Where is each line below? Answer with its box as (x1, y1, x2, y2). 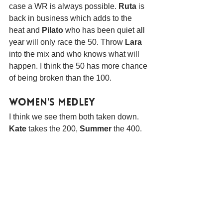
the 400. (111, 124, 142, 133)
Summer (80, 124, 111, 133)
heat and (9, 25, 42, 34)
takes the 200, (28, 124, 80, 133)
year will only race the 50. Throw (9, 37, 125, 46)
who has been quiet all (63, 25, 147, 34)
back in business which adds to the (9, 13, 134, 22)
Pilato (42, 25, 63, 34)
